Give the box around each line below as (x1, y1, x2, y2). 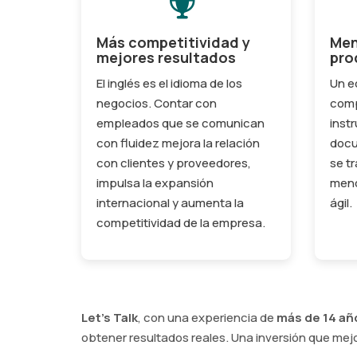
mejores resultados (96, 47, 236, 67)
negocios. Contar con (96, 94, 217, 112)
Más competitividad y (96, 32, 250, 52)
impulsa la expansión (96, 174, 214, 191)
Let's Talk (81, 308, 138, 326)
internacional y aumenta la (96, 194, 244, 211)
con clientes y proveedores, (96, 154, 251, 171)
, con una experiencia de (138, 308, 277, 326)
